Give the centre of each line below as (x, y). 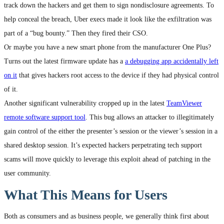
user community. (27, 173)
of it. (11, 89)
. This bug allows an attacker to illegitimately (150, 117)
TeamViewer (184, 103)
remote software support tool (45, 117)
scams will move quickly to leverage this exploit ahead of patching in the (107, 159)
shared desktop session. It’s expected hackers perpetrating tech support (103, 145)
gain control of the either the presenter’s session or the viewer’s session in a (111, 131)
